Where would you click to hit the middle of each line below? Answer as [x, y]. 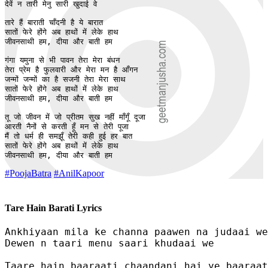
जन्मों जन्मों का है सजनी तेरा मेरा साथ [68, 80]
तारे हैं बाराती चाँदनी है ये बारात [56, 23]
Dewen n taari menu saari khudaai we [109, 243]
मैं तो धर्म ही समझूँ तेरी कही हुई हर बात [71, 136]
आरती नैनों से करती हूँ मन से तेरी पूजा [69, 127]
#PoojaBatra [28, 173]
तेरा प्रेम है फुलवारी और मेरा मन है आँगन [74, 70]
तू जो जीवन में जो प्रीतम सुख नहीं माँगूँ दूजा [75, 117]
